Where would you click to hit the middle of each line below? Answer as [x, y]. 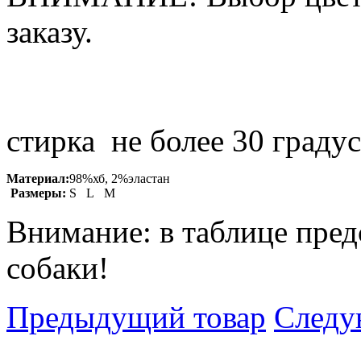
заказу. [50, 31]
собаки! [58, 268]
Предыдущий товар [136, 317]
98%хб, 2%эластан [120, 178]
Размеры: [38, 193]
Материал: [38, 178]
